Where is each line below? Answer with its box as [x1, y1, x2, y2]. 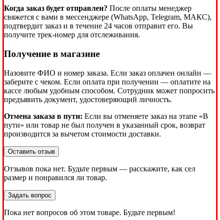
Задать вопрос [8, 191, 52, 199]
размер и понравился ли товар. [4, 173, 107, 182]
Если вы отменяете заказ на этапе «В [82, 111, 208, 120]
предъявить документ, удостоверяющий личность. [4, 95, 172, 104]
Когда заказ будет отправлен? [4, 4, 108, 13]
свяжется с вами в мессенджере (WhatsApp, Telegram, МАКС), [4, 13, 212, 22]
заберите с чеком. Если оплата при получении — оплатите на [4, 77, 211, 86]
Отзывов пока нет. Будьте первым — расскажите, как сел [4, 164, 195, 173]
